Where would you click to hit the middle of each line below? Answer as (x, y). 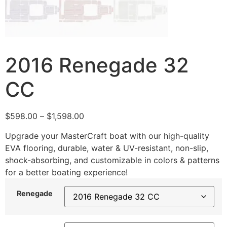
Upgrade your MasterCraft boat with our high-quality (107, 136)
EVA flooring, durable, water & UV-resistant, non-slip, (107, 148)
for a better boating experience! (66, 172)
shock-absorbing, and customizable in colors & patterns (112, 160)
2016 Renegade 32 (97, 65)
